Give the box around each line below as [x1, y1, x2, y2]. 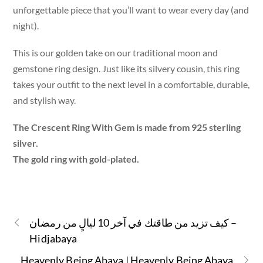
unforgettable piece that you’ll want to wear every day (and [13, 4, 249, 15]
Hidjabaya [29, 232, 77, 245]
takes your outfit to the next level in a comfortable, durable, [13, 78, 250, 90]
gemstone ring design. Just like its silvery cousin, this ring [13, 62, 240, 74]
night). [13, 19, 39, 31]
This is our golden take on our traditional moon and [13, 46, 218, 58]
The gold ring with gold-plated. [13, 153, 140, 165]
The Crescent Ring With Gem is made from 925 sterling [13, 122, 241, 133]
